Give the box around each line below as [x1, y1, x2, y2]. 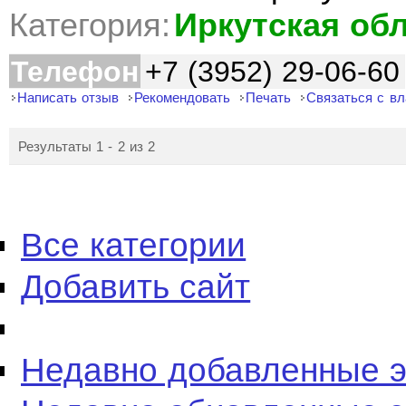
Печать [246, 90, 292, 105]
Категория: [9, 7, 170, 43]
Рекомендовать [134, 90, 231, 105]
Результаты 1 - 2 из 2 [18, 139, 156, 154]
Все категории [21, 227, 246, 264]
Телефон [11, 55, 139, 88]
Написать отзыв [17, 90, 120, 105]
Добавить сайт [21, 268, 251, 305]
